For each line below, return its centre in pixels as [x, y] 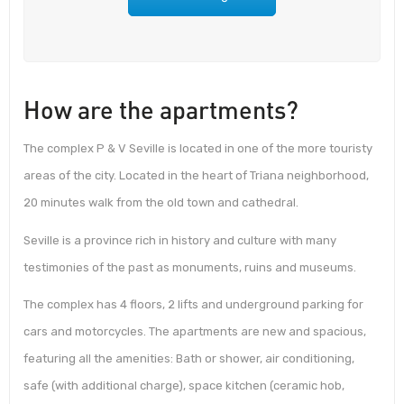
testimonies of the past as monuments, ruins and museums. [190, 267]
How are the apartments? [161, 109]
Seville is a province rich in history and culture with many [180, 240]
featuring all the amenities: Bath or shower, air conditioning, [189, 359]
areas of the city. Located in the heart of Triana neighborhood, [196, 176]
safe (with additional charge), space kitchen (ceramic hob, [184, 386]
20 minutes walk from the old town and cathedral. [161, 203]
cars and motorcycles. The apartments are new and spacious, [195, 332]
